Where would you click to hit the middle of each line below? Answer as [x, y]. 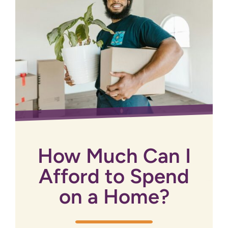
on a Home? [114, 197]
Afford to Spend [114, 176]
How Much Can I [114, 156]
